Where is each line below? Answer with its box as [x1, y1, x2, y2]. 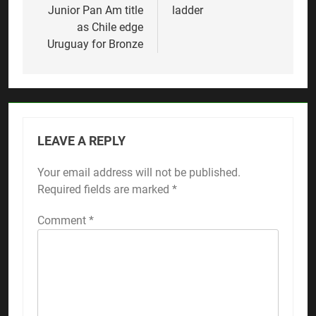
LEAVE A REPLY [37, 133, 126, 148]
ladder [172, 3, 203, 17]
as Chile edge [77, 20, 143, 34]
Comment [37, 213, 89, 227]
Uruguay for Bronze [47, 37, 143, 51]
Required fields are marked [37, 182, 172, 196]
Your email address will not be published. [37, 165, 241, 179]
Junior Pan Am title [48, 3, 143, 17]
